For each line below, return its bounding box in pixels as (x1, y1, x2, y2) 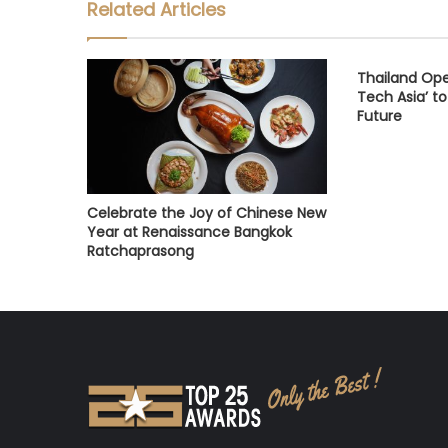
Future (356, 105, 402, 126)
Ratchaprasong (87, 241, 194, 262)
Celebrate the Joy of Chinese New (87, 203, 326, 224)
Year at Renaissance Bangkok (87, 222, 292, 243)
